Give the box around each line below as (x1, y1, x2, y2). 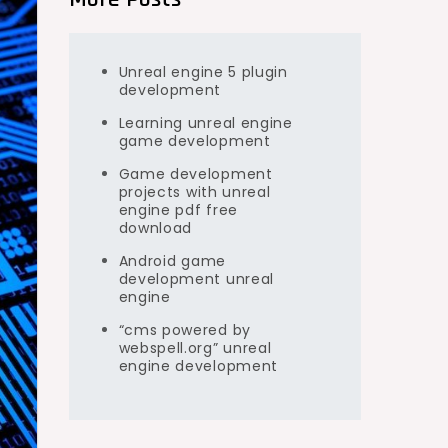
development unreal (118, 269, 275, 289)
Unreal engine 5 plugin (118, 62, 288, 82)
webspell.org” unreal (118, 338, 272, 358)
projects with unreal (118, 182, 271, 202)
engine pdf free (118, 200, 238, 220)
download (118, 218, 193, 238)
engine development (118, 356, 279, 376)
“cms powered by (118, 320, 251, 340)
